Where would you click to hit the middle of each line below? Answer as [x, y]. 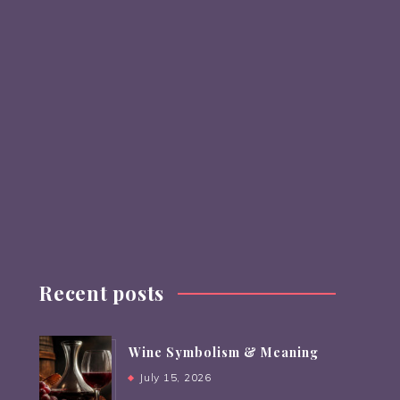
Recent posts [102, 293]
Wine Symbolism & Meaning [224, 352]
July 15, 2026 [175, 377]
